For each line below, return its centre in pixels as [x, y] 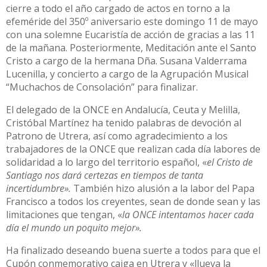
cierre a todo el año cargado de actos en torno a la [118, 8]
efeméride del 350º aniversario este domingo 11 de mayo [132, 21]
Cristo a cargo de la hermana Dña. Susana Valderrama [126, 60]
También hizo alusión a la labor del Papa [163, 188]
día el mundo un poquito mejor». [74, 227]
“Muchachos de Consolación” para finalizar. [102, 87]
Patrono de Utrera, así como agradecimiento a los [117, 136]
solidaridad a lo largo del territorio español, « [106, 162]
